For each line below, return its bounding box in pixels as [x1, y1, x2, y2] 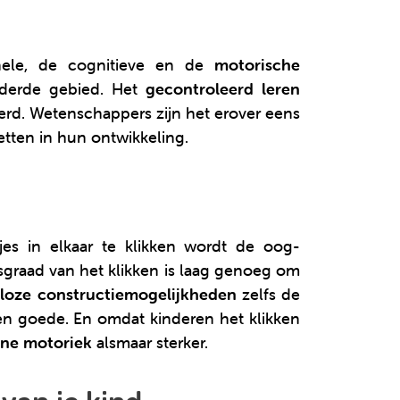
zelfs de [241, 284, 301, 305]
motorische [214, 54, 300, 76]
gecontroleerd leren [146, 79, 301, 100]
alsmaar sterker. [92, 332, 208, 354]
